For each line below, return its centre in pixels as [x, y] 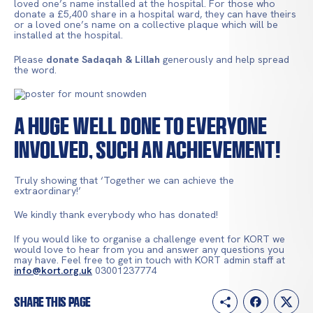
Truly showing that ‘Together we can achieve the [124, 180]
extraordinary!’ [48, 190]
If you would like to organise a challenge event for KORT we [150, 239]
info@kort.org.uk [53, 270]
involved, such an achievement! [147, 150]
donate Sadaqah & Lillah [103, 59]
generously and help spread [225, 59]
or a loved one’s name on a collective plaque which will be [146, 25]
